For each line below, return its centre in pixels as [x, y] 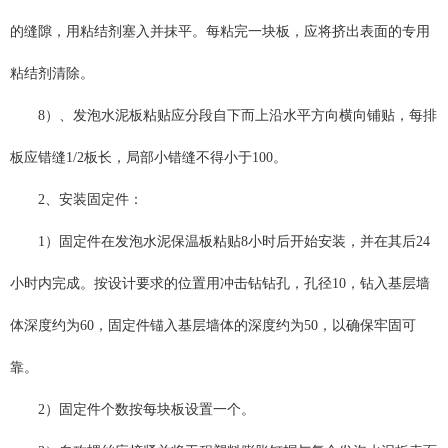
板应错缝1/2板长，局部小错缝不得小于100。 [148, 158]
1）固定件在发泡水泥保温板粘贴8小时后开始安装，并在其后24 [234, 242]
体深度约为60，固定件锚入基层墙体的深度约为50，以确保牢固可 [213, 326]
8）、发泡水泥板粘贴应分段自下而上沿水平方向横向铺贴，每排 [237, 116]
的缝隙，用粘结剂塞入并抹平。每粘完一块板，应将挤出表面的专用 [220, 32]
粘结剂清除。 [52, 74]
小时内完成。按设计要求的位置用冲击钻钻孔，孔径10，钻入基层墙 [220, 284]
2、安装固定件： [90, 200]
